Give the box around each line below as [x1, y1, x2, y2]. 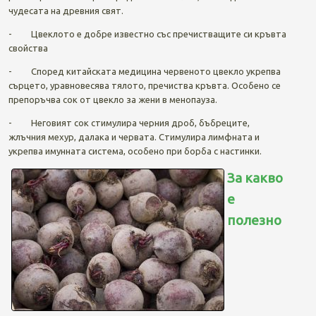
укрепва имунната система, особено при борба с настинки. [8, 145, 262, 156]
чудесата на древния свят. [8, 5, 123, 16]
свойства [8, 42, 48, 53]
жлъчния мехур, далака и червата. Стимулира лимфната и [8, 131, 260, 142]
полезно [226, 212, 281, 228]
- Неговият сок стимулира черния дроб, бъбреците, [8, 117, 250, 128]
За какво [226, 169, 283, 186]
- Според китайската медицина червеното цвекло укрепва [8, 66, 281, 76]
